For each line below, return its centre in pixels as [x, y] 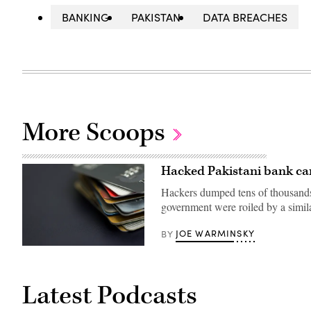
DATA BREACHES [245, 17]
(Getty [34, 250]
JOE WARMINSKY [215, 234]
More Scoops [96, 133]
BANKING [86, 17]
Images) [39, 260]
